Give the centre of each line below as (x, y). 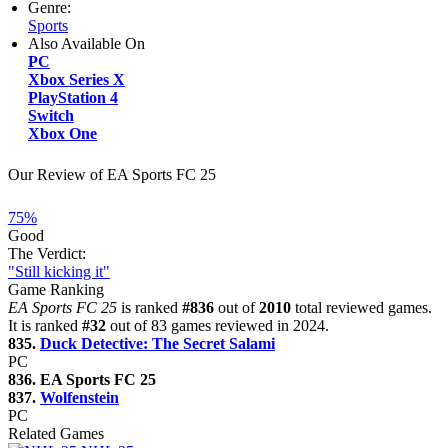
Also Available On (86, 43)
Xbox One (62, 133)
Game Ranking (56, 289)
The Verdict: (47, 253)
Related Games (56, 433)
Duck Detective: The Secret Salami (157, 343)
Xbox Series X (76, 79)
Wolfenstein (79, 397)
